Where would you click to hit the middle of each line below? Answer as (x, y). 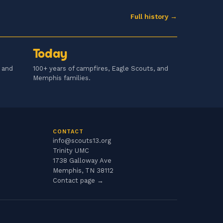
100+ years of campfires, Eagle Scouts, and (101, 69)
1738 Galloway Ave (82, 161)
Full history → (154, 17)
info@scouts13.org (82, 141)
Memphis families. (62, 78)
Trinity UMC (71, 151)
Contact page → (78, 181)
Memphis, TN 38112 (83, 171)
